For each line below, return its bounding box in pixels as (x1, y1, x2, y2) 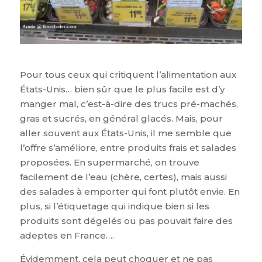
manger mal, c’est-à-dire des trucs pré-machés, (19, 98, 238, 109)
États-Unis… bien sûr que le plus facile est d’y (19, 83, 225, 95)
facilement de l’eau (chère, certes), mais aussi (19, 171, 227, 182)
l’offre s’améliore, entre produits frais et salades (19, 142, 236, 153)
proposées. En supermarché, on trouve (19, 156, 199, 168)
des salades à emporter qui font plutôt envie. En (19, 185, 240, 197)
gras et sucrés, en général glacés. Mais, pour (19, 112, 223, 124)
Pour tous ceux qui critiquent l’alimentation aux (19, 68, 236, 80)
